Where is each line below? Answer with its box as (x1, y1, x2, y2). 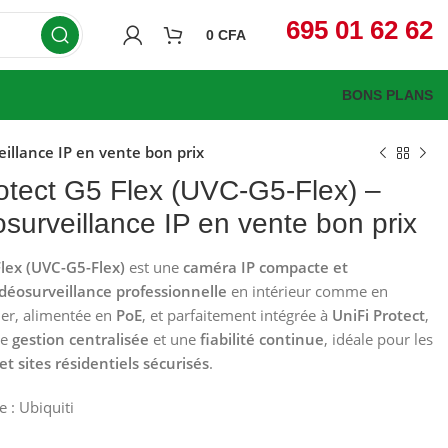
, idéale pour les (323, 329, 433, 349)
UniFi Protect (331, 305, 425, 325)
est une (124, 257, 183, 277)
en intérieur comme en (226, 281, 388, 301)
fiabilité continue (199, 329, 324, 349)
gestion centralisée (11, 329, 149, 349)
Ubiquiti (18, 397, 74, 417)
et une (148, 329, 200, 349)
